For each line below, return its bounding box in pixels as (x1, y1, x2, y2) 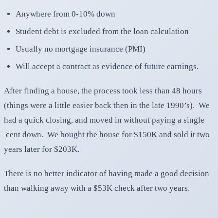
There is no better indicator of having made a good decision (4, 168, 209, 178)
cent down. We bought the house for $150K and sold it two (4, 129, 210, 139)
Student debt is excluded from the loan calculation (16, 26, 189, 36)
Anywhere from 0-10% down (16, 9, 115, 18)
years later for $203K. (4, 144, 79, 154)
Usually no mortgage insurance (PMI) (16, 44, 145, 54)
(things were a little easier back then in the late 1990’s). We (4, 100, 210, 110)
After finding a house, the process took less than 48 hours (4, 86, 202, 95)
